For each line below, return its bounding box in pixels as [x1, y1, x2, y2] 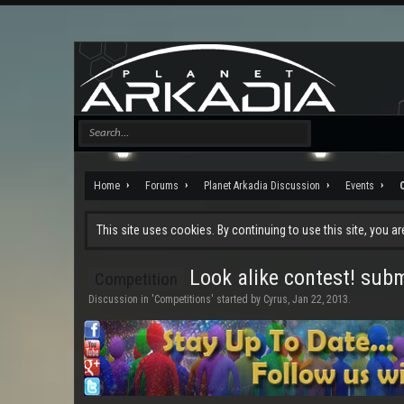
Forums [145, 179, 179, 192]
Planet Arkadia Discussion [204, 179, 320, 192]
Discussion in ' [88, 293, 154, 306]
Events [345, 179, 374, 192]
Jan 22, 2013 [292, 293, 348, 306]
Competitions [154, 293, 211, 306]
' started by [211, 293, 263, 306]
